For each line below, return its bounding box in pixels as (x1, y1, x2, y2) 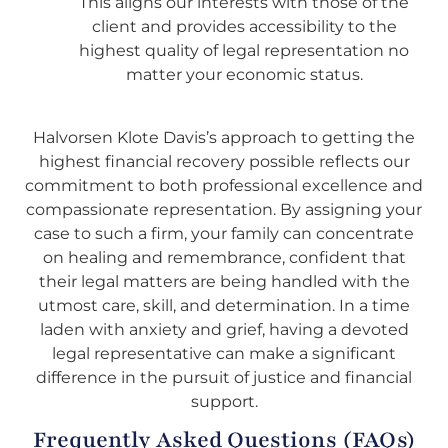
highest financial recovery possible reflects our (38, 151, 410, 171)
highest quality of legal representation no (79, 41, 409, 61)
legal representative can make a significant (52, 343, 396, 363)
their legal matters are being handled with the (38, 271, 410, 291)
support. (190, 391, 258, 411)
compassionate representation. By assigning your (26, 199, 422, 219)
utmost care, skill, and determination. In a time (38, 295, 410, 315)
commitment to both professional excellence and (25, 175, 423, 195)
